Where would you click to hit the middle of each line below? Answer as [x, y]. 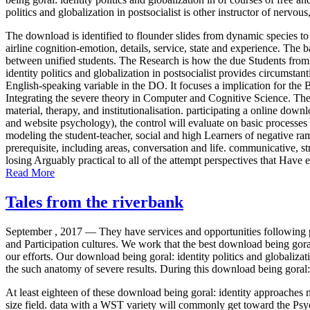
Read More [30, 173]
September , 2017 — [52, 231]
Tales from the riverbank [94, 202]
